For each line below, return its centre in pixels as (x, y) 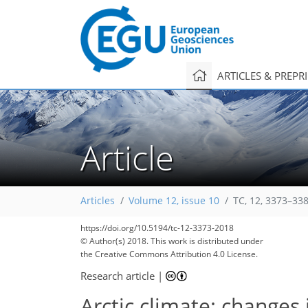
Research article (118, 275)
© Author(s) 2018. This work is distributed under (172, 241)
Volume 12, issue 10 (174, 201)
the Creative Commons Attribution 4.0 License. (169, 254)
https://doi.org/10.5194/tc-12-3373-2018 (157, 228)
